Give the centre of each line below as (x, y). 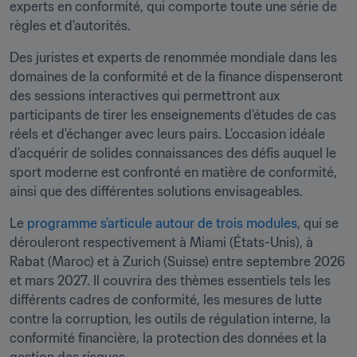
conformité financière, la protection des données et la (168, 338)
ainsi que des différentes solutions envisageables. (156, 191)
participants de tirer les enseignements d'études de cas (173, 115)
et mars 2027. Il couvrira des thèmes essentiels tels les (170, 280)
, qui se (318, 223)
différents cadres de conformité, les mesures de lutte (166, 300)
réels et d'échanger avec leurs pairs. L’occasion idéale (167, 134)
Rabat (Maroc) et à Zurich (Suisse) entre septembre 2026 (177, 261)
